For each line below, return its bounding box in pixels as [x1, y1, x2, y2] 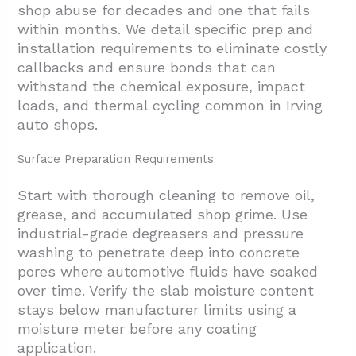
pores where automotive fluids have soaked [17, 263, 319, 281]
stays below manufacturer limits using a [17, 301, 297, 319]
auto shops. [17, 116, 99, 133]
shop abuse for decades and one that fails [17, 2, 311, 19]
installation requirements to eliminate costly [17, 40, 327, 57]
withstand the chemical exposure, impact [17, 78, 306, 95]
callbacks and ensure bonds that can [17, 59, 277, 76]
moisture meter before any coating [17, 320, 257, 338]
